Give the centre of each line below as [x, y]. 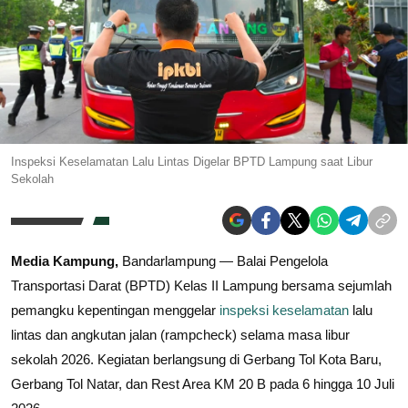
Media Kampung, [65, 261]
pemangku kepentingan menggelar [115, 311]
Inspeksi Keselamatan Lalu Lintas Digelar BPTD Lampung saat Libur [192, 162]
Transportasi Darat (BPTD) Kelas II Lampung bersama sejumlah [201, 286]
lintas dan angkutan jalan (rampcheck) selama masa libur [180, 335]
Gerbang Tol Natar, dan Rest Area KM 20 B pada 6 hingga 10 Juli [203, 384]
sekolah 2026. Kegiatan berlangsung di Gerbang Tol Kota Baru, [196, 360]
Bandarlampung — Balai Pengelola [223, 261]
